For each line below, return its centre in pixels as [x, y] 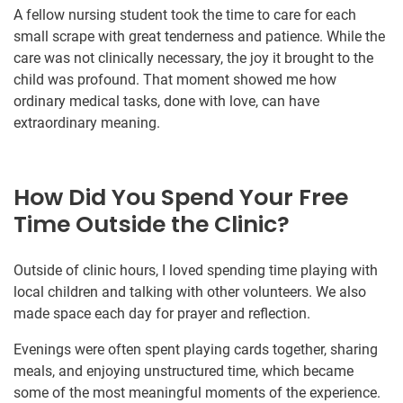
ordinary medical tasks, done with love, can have [166, 101]
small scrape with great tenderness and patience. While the [199, 36]
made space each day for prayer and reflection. [162, 313]
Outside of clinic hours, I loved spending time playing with [196, 270]
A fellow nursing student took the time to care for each [185, 14]
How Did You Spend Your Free [181, 197]
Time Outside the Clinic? [152, 224]
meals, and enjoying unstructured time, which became [184, 371]
